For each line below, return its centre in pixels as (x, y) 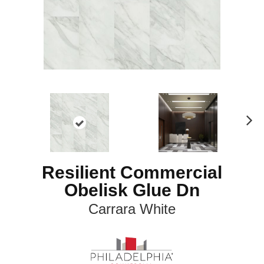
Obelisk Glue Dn (132, 190)
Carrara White (132, 209)
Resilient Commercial (132, 172)
